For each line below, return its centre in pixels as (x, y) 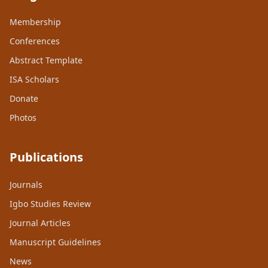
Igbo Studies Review (50, 204)
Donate (24, 99)
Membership (35, 22)
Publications (46, 157)
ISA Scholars (34, 80)
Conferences (35, 41)
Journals (26, 185)
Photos (23, 118)
